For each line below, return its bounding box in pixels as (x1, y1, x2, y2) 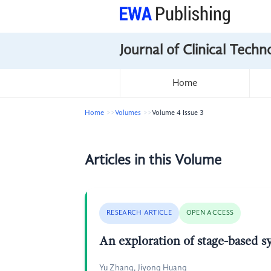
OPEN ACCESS (186, 209, 234, 217)
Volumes (115, 109, 141, 117)
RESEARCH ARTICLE (106, 209, 172, 217)
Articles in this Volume (85, 154, 221, 168)
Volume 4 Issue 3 (152, 109, 204, 117)
